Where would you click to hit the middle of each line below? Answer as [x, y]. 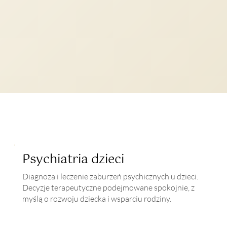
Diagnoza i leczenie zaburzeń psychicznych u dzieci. [110, 176]
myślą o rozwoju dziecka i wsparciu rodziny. [97, 198]
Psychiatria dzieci [73, 159]
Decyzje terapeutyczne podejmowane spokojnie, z [109, 187]
